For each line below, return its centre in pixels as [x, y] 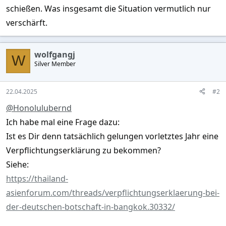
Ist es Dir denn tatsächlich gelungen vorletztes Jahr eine [112, 136]
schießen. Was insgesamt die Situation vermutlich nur [108, 8]
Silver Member [55, 64]
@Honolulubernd [39, 108]
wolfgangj [55, 54]
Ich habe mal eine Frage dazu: [63, 122]
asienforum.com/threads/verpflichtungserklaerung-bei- [113, 192]
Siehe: [17, 164]
